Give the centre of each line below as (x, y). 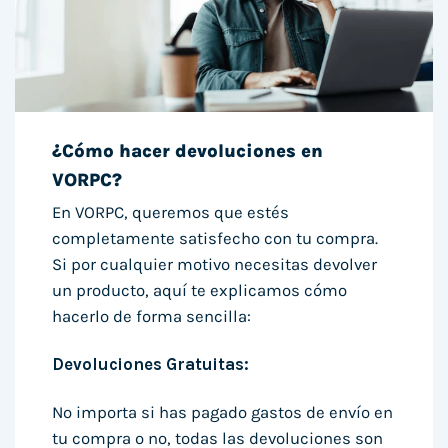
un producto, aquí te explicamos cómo (200, 291)
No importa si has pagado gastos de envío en (223, 413)
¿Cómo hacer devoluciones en (188, 151)
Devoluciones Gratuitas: (151, 365)
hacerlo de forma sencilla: (152, 317)
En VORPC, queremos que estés (171, 213)
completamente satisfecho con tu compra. (215, 239)
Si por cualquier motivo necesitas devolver (215, 265)
